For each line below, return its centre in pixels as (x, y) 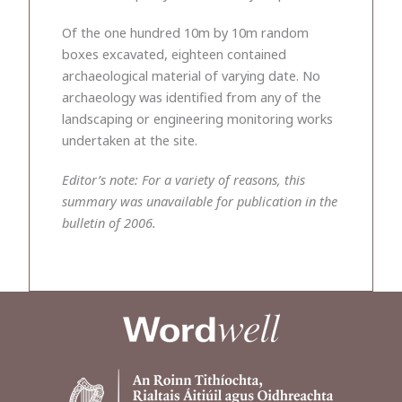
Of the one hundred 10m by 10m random (185, 32)
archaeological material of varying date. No (191, 75)
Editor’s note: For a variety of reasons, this (184, 179)
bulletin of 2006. (109, 222)
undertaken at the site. (130, 140)
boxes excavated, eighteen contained (174, 53)
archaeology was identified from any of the (192, 96)
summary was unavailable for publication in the (200, 201)
